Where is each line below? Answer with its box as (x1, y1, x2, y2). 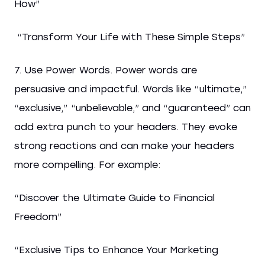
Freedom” (14, 211, 65, 222)
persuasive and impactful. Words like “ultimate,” (14, 83, 247, 95)
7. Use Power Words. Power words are (14, 64, 198, 76)
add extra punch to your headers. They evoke (14, 121, 237, 132)
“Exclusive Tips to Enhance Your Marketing (14, 244, 218, 256)
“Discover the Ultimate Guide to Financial (14, 192, 215, 203)
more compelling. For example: (14, 159, 164, 170)
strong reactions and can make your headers (14, 140, 234, 151)
